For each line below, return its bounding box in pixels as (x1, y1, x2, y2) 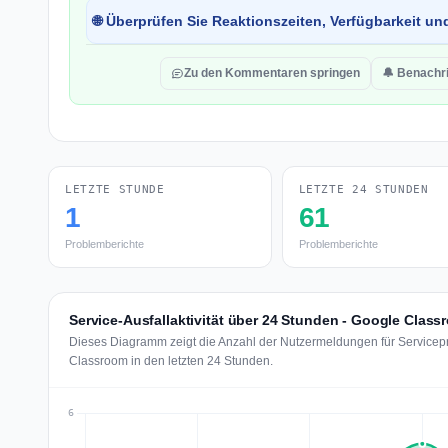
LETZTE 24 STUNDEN (298, 183, 429, 196)
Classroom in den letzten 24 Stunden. (69, 354, 273, 368)
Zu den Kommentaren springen (184, 66, 360, 80)
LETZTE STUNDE (65, 183, 165, 196)
